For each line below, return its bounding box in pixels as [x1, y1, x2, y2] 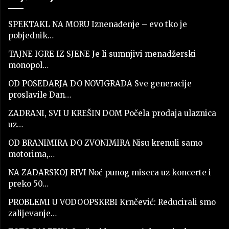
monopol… [8, 60, 49, 71]
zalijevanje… [8, 209, 57, 219]
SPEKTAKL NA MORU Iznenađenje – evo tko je [8, 19, 187, 30]
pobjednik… [8, 31, 54, 41]
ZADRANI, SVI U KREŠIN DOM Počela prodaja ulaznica [8, 108, 216, 119]
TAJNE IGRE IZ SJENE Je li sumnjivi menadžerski [8, 49, 196, 59]
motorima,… [8, 149, 55, 159]
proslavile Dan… [8, 90, 71, 100]
